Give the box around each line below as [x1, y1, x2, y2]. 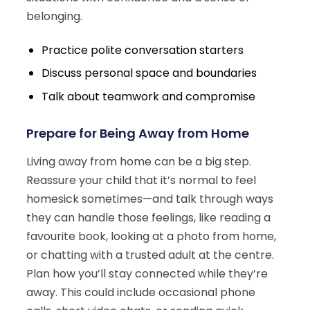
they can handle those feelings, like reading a [26, 210, 271, 226]
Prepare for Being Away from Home [26, 125, 249, 143]
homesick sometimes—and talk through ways [26, 191, 273, 208]
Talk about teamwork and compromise [42, 88, 256, 104]
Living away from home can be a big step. [26, 154, 251, 170]
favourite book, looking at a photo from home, [26, 228, 276, 245]
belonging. [26, 8, 82, 24]
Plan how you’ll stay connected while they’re [26, 266, 268, 282]
